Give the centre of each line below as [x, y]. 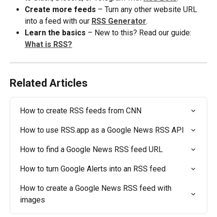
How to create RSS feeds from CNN [81, 110]
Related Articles [49, 83]
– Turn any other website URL [147, 9]
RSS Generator [119, 21]
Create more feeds [60, 9]
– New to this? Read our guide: [139, 32]
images [32, 200]
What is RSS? [48, 44]
